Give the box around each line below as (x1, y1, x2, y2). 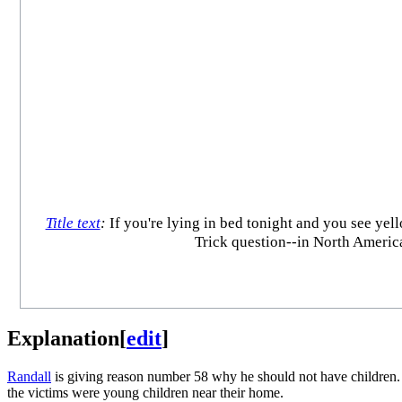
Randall (7, 368, 51, 384)
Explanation (7, 326, 119, 350)
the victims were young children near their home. (7, 384, 284, 400)
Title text (45, 214, 100, 232)
